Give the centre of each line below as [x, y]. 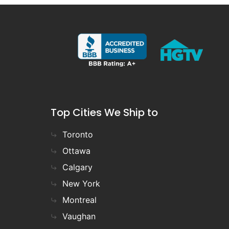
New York [81, 184]
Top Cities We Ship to [104, 113]
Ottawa [76, 151]
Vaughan [79, 216]
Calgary [77, 167]
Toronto [77, 135]
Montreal [79, 200]
